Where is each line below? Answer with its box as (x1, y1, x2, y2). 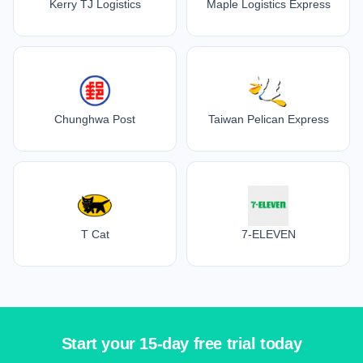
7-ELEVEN (241, 227, 296, 241)
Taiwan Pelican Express (207, 112, 329, 126)
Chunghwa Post (54, 112, 135, 126)
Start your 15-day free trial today (61, 335, 302, 352)
